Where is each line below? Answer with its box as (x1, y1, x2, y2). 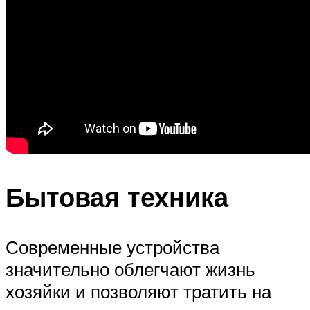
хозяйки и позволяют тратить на (6, 280, 271, 302)
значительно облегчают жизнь (6, 257, 255, 280)
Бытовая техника (6, 180, 228, 215)
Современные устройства (6, 235, 219, 258)
